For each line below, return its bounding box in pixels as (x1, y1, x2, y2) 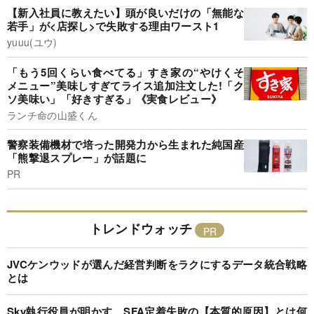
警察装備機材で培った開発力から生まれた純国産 (7, 137, 244, 153)
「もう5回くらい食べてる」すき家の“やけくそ (7, 64, 244, 80)
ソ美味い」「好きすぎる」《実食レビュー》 (7, 90, 222, 107)
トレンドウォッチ (89, 219, 193, 238)
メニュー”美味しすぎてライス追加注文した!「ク (7, 77, 244, 93)
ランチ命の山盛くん (7, 107, 97, 122)
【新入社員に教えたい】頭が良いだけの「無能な (7, 5, 244, 21)
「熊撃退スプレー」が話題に (7, 150, 147, 166)
